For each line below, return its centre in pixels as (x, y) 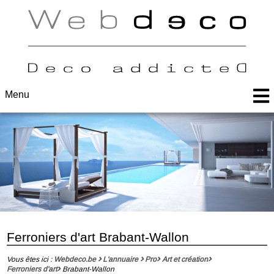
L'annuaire (120, 259)
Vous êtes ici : (30, 259)
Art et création (185, 259)
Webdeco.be (75, 259)
